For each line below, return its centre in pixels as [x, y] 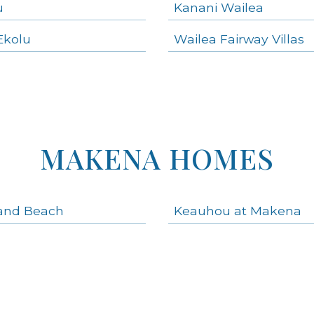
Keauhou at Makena [238, 210]
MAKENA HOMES [157, 158]
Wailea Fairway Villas [239, 39]
